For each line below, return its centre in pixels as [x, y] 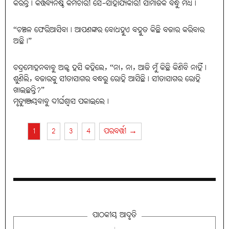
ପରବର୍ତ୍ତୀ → [120, 131]
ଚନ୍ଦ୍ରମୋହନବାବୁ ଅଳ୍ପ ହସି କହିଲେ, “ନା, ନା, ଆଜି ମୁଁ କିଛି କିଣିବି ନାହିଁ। [110, 68]
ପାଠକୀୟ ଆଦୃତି [114, 215]
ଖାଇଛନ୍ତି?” [29, 90]
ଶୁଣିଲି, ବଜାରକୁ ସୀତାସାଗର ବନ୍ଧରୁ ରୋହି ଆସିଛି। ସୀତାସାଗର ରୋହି [107, 79]
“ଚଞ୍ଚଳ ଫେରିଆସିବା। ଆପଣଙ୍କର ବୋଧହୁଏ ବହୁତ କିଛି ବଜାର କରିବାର [109, 30]
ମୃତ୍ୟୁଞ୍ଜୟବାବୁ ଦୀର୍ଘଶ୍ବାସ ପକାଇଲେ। [61, 101]
